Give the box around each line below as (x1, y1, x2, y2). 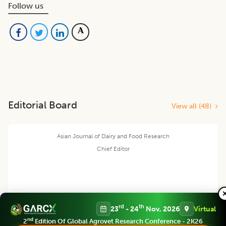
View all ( (172, 102, 201, 111)
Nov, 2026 (144, 204, 180, 213)
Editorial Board (8, 99, 77, 111)
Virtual (194, 204, 216, 213)
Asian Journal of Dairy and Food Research (56, 133, 169, 140)
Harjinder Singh (84, 195, 142, 205)
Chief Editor (96, 145, 130, 153)
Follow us (8, 1, 43, 11)
